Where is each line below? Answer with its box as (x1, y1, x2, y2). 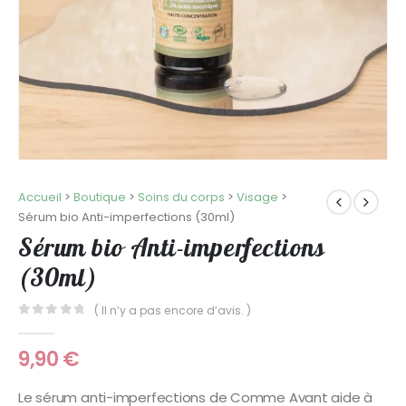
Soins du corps (138, 188, 225, 206)
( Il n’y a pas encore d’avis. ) (94, 302, 252, 318)
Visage (237, 188, 278, 206)
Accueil (18, 188, 62, 206)
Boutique (73, 188, 126, 206)
